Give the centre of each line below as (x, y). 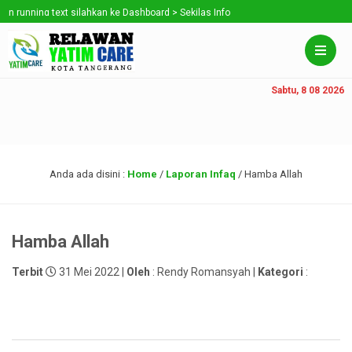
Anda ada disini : (88, 174)
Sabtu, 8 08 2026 (308, 90)
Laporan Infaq (201, 174)
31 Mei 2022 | (92, 272)
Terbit (27, 272)
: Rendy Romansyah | (204, 272)
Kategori (280, 272)
